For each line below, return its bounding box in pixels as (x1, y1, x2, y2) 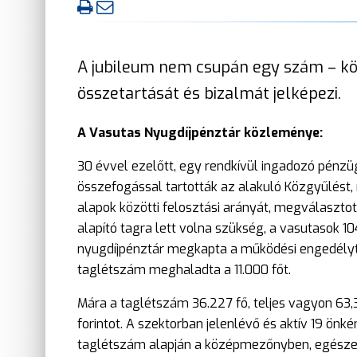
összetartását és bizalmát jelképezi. (77, 82, 345, 104)
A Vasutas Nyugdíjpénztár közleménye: (77, 124, 323, 141)
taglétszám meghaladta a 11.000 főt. (77, 261, 291, 278)
